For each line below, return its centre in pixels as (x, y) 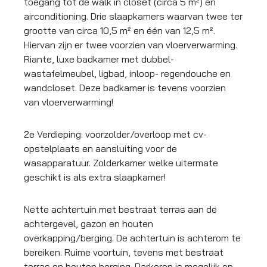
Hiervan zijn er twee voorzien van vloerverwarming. (131, 45)
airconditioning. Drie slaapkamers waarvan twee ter (133, 16)
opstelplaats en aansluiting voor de (100, 149)
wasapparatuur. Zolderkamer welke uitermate (121, 163)
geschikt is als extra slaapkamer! (95, 177)
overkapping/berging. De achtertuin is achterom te (132, 238)
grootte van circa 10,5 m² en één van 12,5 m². (119, 31)
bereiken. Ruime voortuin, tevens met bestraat (124, 252)
